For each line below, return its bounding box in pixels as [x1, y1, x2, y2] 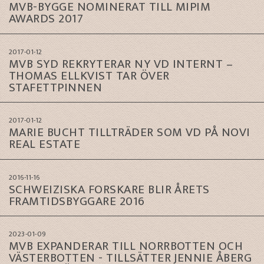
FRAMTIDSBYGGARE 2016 [9, 190, 145, 212]
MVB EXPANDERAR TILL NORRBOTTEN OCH [9, 235, 243, 256]
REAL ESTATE [9, 134, 81, 155]
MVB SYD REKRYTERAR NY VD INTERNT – [9, 53, 233, 74]
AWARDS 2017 [9, 8, 84, 29]
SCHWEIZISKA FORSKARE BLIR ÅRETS [9, 179, 210, 200]
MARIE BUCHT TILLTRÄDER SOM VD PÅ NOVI [9, 122, 250, 143]
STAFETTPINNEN [9, 77, 103, 98]
